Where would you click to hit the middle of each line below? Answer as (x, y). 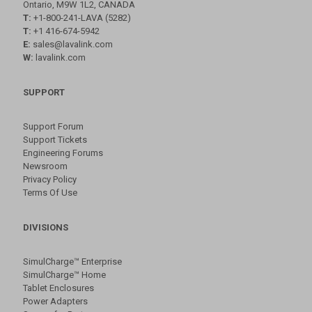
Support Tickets (55, 139)
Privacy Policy (50, 179)
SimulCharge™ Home (64, 274)
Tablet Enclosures (58, 288)
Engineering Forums (63, 153)
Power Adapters (55, 301)
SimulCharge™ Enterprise (72, 261)
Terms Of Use (50, 192)
